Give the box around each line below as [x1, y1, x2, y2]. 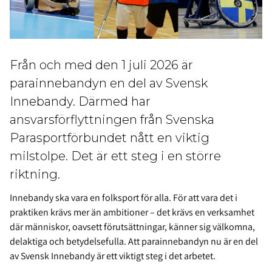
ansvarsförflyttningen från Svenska [10, 112, 214, 127]
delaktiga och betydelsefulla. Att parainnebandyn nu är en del [10, 235, 258, 248]
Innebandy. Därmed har [10, 94, 151, 109]
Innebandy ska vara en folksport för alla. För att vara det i [10, 191, 237, 205]
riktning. [10, 167, 60, 182]
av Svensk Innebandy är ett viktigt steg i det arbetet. [10, 250, 216, 263]
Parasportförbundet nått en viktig [10, 131, 209, 146]
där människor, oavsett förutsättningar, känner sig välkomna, [10, 220, 255, 234]
